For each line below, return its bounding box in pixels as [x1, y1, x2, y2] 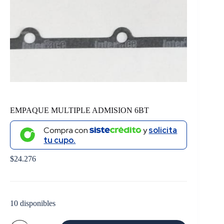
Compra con [43, 124, 90, 135]
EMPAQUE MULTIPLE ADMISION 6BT [10, 106, 149, 115]
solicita [148, 124, 177, 135]
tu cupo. [43, 134, 76, 145]
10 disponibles [10, 199, 55, 207]
